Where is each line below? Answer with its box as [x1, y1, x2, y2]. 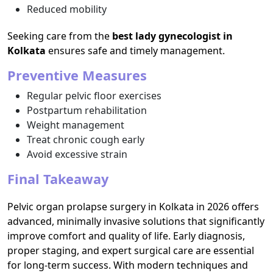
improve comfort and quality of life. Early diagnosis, [7, 229, 245, 243]
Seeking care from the [7, 29, 112, 43]
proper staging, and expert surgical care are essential [7, 244, 254, 257]
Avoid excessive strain [27, 147, 127, 161]
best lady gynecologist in [112, 29, 233, 43]
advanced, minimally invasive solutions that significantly [7, 214, 264, 228]
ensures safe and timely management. [46, 44, 225, 57]
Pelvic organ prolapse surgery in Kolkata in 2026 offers [7, 200, 259, 213]
